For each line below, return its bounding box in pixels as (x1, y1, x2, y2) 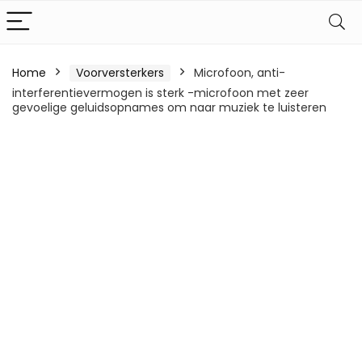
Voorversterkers (76, 65, 164, 81)
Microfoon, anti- (194, 65, 285, 81)
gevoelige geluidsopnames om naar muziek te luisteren (12, 99, 326, 116)
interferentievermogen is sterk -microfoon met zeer (12, 85, 309, 101)
